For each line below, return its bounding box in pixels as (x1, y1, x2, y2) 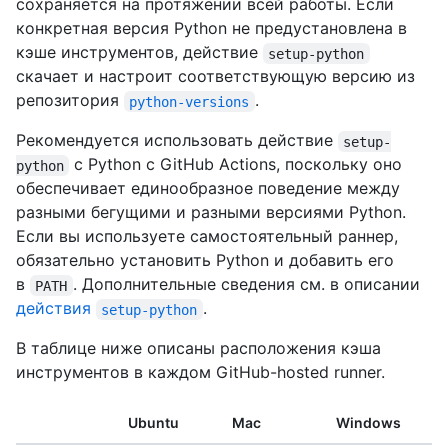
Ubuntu (128, 414, 179, 432)
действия (16, 298, 96, 319)
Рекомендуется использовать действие (16, 130, 338, 151)
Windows (336, 414, 401, 432)
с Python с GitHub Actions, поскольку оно (69, 154, 408, 175)
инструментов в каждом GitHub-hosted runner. (16, 362, 385, 383)
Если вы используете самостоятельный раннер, (16, 226, 398, 247)
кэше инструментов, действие (16, 42, 263, 63)
